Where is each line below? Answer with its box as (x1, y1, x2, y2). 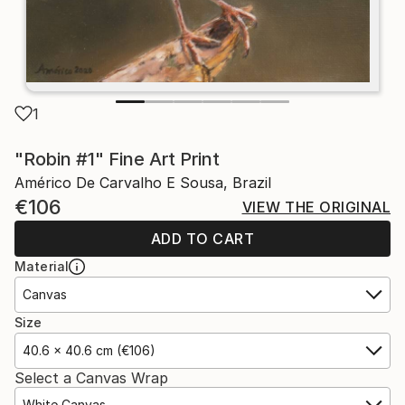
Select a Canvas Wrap (14, 369, 168, 387)
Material (14, 259, 70, 274)
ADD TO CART (150, 230, 255, 248)
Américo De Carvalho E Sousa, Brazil (14, 174, 271, 192)
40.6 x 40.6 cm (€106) (23, 343, 155, 358)
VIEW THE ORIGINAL (241, 198, 391, 216)
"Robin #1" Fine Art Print (14, 148, 220, 170)
